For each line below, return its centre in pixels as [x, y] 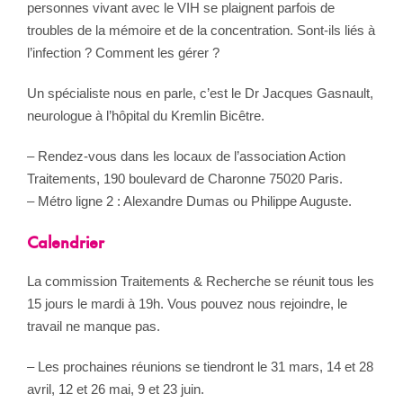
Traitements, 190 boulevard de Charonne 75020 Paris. [185, 178]
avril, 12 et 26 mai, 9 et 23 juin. [116, 389]
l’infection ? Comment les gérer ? [123, 52]
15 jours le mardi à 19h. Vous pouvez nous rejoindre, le [187, 303]
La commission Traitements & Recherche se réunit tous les [201, 281]
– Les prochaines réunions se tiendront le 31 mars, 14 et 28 [200, 366]
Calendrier [66, 243]
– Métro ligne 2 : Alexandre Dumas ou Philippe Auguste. [189, 201]
